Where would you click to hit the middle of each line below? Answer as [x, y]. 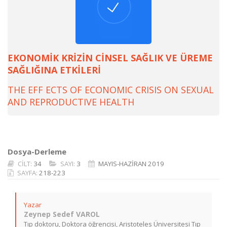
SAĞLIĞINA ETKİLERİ [54, 70]
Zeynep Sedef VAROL [62, 214]
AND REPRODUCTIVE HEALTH [71, 102]
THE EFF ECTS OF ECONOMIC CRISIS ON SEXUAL [111, 90]
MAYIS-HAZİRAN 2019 [131, 164]
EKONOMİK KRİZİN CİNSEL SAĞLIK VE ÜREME [110, 58]
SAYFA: [28, 173]
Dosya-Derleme [37, 152]
